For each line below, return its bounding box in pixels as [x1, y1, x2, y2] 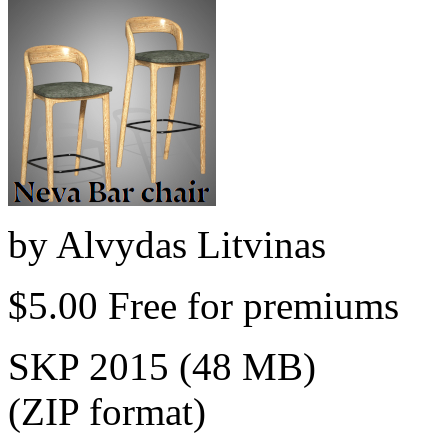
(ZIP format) [8, 389, 206, 433]
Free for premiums [98, 283, 399, 327]
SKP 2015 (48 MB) [8, 344, 316, 388]
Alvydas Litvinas [56, 222, 326, 266]
